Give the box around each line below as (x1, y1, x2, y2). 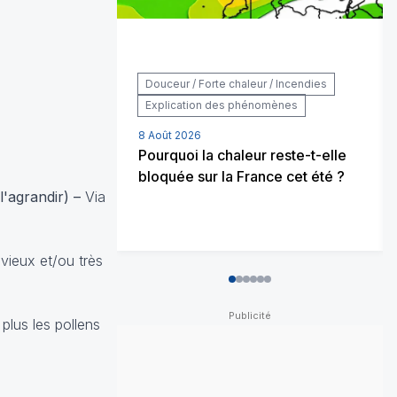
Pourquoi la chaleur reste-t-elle (138, 145, 346, 164)
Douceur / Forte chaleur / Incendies (145, 76, 327, 90)
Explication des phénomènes (145, 97, 298, 112)
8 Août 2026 (138, 128, 201, 142)
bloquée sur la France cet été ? (138, 167, 345, 185)
